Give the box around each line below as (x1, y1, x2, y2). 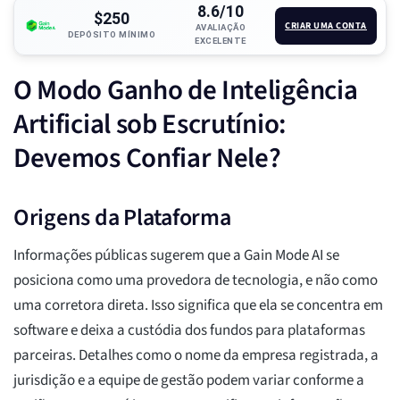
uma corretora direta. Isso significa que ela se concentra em (13, 295, 383, 317)
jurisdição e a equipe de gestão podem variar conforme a (13, 370, 364, 392)
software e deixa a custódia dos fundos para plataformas (13, 320, 365, 342)
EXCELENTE (195, 36, 246, 46)
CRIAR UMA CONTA (285, 18, 367, 32)
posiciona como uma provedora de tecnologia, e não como (13, 270, 378, 292)
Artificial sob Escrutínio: (13, 104, 287, 145)
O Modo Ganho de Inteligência (13, 71, 358, 111)
